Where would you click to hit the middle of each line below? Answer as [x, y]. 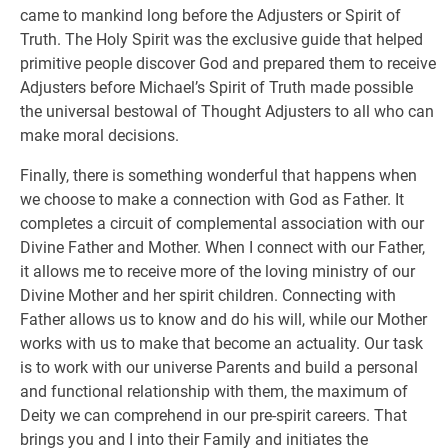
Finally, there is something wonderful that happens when [218, 175]
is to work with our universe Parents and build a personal [219, 367]
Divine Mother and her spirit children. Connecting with [208, 295]
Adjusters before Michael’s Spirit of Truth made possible [216, 87]
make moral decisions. [99, 135]
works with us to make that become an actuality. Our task [221, 343]
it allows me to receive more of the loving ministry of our [217, 271]
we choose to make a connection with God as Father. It [212, 199]
